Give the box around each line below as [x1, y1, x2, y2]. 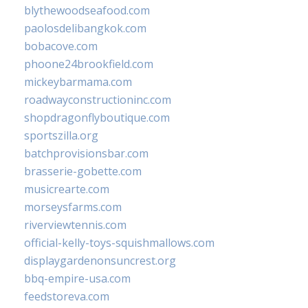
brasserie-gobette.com [24, 164, 142, 179]
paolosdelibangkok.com [24, 21, 146, 36]
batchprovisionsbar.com [24, 146, 148, 162]
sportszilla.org [24, 128, 98, 144]
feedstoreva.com [24, 289, 109, 305]
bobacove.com [24, 38, 98, 54]
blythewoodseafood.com [24, 3, 150, 19]
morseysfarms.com [24, 199, 122, 215]
